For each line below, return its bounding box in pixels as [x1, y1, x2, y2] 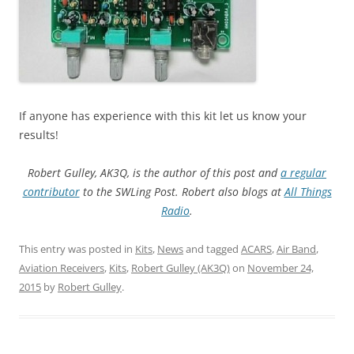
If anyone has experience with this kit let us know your [19, 108, 307, 124]
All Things [284, 184, 332, 200]
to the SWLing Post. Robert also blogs [79, 184, 268, 200]
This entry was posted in [19, 242, 135, 257]
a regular [281, 165, 326, 181]
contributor [22, 184, 80, 200]
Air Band [277, 242, 316, 257]
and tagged [183, 242, 241, 257]
